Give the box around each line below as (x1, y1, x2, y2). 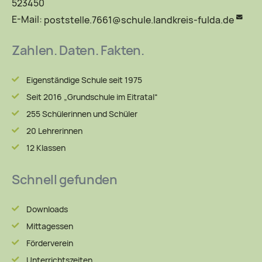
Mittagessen (26, 220, 73, 232)
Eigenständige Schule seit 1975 (26, 74, 142, 85)
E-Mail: (12, 13, 44, 26)
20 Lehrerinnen (26, 125, 82, 136)
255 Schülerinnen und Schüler (26, 108, 137, 119)
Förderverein (26, 237, 73, 249)
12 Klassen (26, 142, 65, 153)
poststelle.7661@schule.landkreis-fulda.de (44, 13, 234, 26)
